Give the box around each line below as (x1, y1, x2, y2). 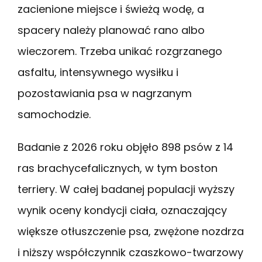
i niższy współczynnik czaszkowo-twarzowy (18, 244, 243, 260)
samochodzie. (18, 106, 91, 122)
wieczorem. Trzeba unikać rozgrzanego (18, 43, 222, 58)
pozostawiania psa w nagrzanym (18, 85, 192, 101)
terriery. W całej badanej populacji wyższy (18, 181, 235, 196)
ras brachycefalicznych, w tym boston (18, 160, 218, 175)
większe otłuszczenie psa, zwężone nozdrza (18, 223, 244, 239)
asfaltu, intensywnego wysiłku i (18, 64, 178, 80)
